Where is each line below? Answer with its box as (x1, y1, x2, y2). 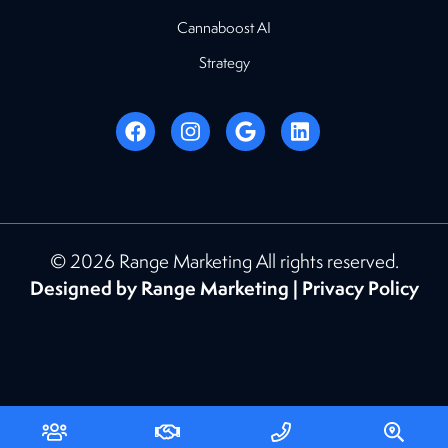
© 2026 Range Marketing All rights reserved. (49, 249, 399, 274)
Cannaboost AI (177, 16, 271, 37)
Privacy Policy (301, 275, 419, 302)
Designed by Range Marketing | (29, 275, 302, 302)
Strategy (198, 52, 250, 73)
